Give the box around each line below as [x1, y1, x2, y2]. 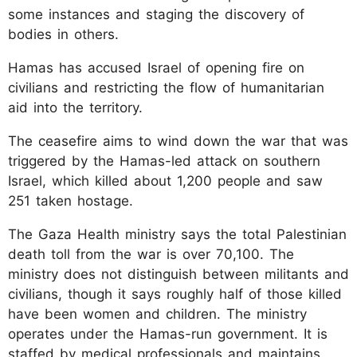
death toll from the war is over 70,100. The [8, 245, 294, 262]
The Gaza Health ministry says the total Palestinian [8, 226, 347, 242]
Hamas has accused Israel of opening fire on [8, 59, 304, 76]
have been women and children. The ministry [8, 305, 307, 322]
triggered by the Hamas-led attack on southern [8, 152, 320, 169]
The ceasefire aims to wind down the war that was [8, 132, 348, 149]
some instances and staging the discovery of [8, 6, 304, 22]
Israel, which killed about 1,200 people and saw [8, 172, 323, 189]
